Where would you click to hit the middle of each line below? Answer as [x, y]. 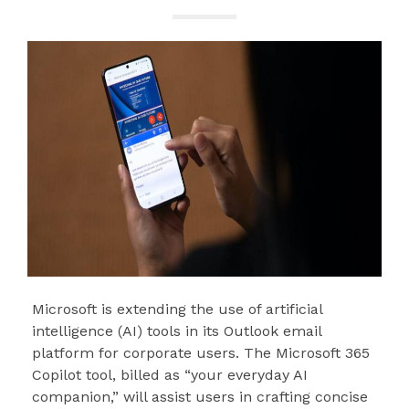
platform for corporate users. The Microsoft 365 [201, 353]
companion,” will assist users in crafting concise [200, 397]
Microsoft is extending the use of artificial [178, 309]
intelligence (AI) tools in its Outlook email [177, 331]
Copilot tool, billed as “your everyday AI [170, 375]
